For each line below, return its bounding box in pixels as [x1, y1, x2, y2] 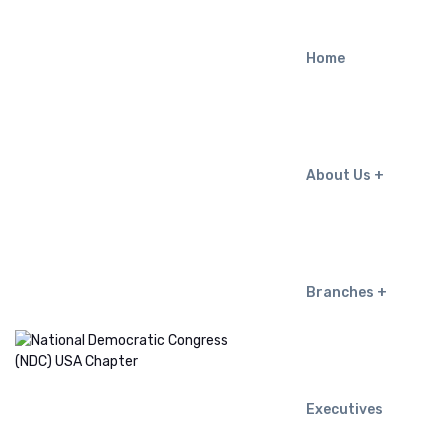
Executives [306, 401, 384, 418]
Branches [306, 284, 375, 301]
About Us [306, 167, 372, 184]
